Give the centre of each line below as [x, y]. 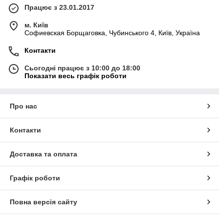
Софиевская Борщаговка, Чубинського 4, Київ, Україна [112, 33]
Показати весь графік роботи [76, 76]
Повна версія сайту [44, 202]
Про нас [23, 106]
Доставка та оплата [44, 154]
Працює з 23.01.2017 [59, 7]
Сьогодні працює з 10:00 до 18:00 [82, 68]
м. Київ [36, 25]
